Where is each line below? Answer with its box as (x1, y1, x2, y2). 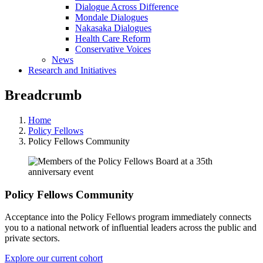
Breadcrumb (5, 87, 82, 103)
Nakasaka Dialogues (75, 23, 151, 33)
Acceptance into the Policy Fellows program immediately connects (5, 212, 251, 222)
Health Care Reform (75, 33, 150, 43)
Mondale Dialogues (75, 12, 148, 22)
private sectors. (5, 233, 62, 244)
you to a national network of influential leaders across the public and (5, 222, 257, 233)
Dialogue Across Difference (75, 2, 178, 12)
